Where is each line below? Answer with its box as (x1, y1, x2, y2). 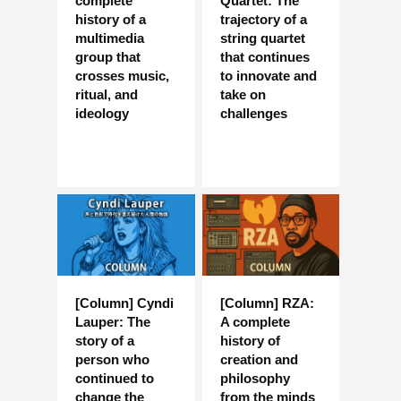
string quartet (219, 30, 305, 47)
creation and (219, 352, 298, 368)
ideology (75, 106, 129, 122)
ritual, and (75, 87, 138, 103)
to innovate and (219, 68, 317, 84)
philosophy (219, 371, 290, 387)
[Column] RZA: (219, 295, 314, 311)
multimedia (75, 30, 144, 47)
